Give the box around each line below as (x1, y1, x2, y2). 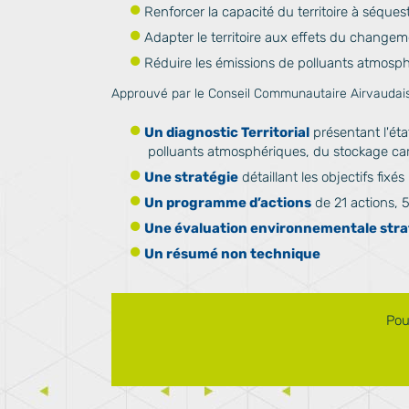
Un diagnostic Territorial (144, 124, 309, 141)
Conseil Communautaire (208, 86, 351, 101)
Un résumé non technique (144, 246, 320, 262)
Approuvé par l (111, 86, 197, 101)
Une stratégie (144, 169, 238, 185)
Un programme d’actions (144, 194, 311, 211)
